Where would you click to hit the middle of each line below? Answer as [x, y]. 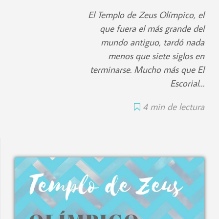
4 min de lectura [174, 107]
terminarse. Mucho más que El [147, 69]
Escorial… [187, 83]
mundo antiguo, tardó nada [153, 42]
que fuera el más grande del [152, 28]
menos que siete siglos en [156, 56]
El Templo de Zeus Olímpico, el [146, 15]
